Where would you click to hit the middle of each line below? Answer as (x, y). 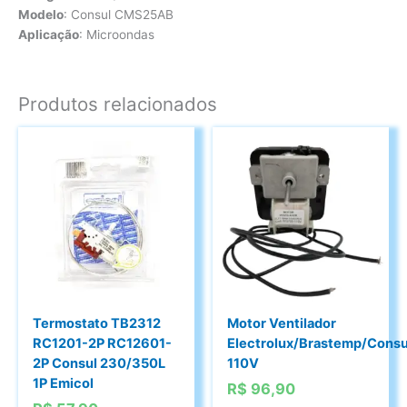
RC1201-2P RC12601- (103, 343)
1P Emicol (64, 383)
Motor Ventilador (282, 323)
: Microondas (117, 34)
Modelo (41, 14)
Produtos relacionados (118, 104)
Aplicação (49, 34)
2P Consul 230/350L (99, 363)
